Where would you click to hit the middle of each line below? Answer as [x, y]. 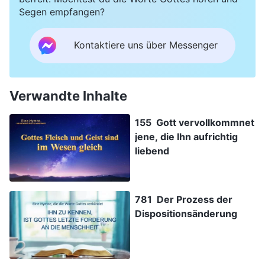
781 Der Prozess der [184, 200]
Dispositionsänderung [186, 214]
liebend [152, 151]
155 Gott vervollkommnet [195, 122]
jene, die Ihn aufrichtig [186, 136]
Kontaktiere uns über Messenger [146, 45]
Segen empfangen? [62, 12]
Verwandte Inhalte [68, 96]
